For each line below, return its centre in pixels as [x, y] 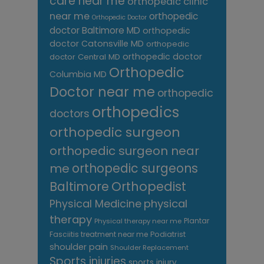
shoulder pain [79, 247]
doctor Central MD [85, 57]
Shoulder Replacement [149, 248]
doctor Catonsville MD [97, 44]
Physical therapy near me [138, 221]
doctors [70, 114]
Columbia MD [78, 75]
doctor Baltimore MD [95, 31]
